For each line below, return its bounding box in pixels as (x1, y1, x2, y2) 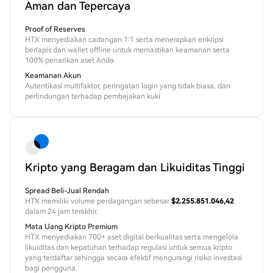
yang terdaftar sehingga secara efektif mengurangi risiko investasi (25, 253, 242, 263)
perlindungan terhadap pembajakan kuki (25, 92, 160, 101)
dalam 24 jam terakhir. (25, 207, 98, 216)
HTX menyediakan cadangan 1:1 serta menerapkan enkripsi (25, 35, 224, 44)
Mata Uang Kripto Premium (25, 222, 118, 232)
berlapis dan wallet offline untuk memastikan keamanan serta (25, 46, 230, 55)
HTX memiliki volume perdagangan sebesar (25, 197, 171, 206)
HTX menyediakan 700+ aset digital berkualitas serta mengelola (25, 233, 238, 242)
